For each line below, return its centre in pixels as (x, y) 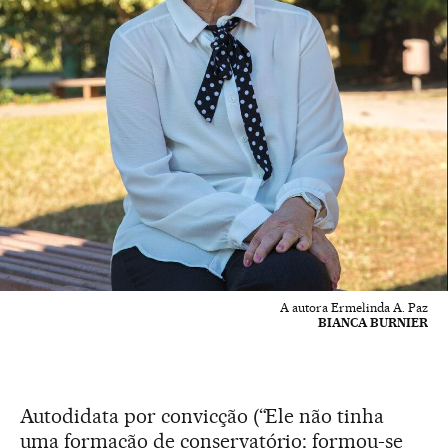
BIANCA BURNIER (373, 322)
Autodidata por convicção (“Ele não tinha (202, 415)
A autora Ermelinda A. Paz (354, 307)
